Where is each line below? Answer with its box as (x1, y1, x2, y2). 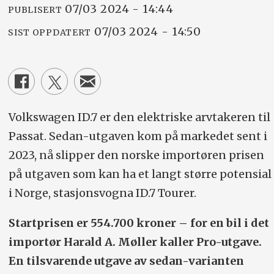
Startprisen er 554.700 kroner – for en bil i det (8, 215, 269, 230)
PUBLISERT (8, 4, 62, 15)
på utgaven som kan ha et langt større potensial (8, 167, 272, 182)
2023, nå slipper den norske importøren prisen (8, 148, 264, 163)
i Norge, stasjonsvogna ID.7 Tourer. (8, 186, 196, 201)
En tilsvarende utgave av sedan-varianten (8, 253, 244, 268)
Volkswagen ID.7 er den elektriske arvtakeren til (8, 110, 270, 125)
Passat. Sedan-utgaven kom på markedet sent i (8, 129, 267, 144)
